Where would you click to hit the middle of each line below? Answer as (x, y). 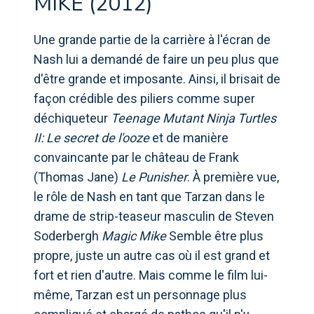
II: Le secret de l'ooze (91, 137)
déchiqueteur (72, 118)
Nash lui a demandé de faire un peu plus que (156, 59)
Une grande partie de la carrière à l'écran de (152, 39)
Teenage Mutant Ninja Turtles (193, 118)
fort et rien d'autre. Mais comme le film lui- (151, 275)
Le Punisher (154, 177)
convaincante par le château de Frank (136, 157)
